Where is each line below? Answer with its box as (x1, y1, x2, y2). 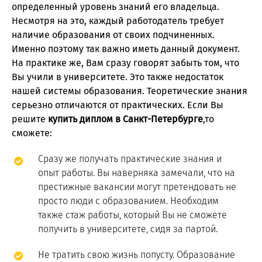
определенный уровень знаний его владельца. (12, 1, 219, 13)
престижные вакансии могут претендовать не (38, 181, 236, 193)
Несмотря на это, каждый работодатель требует (12, 15, 224, 27)
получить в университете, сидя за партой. (38, 223, 218, 235)
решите (12, 113, 48, 125)
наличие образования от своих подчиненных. (12, 29, 215, 41)
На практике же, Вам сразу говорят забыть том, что (12, 57, 239, 69)
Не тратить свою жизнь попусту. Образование (38, 249, 235, 261)
